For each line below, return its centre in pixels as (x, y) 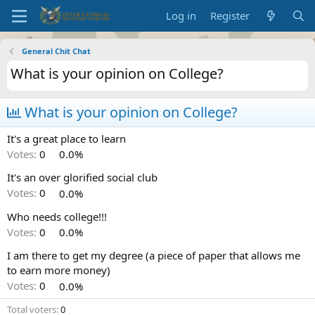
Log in (181, 15)
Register (230, 15)
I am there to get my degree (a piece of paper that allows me (154, 256)
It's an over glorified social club (82, 178)
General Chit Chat (56, 51)
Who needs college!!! (57, 216)
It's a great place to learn (66, 139)
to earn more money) (59, 270)
